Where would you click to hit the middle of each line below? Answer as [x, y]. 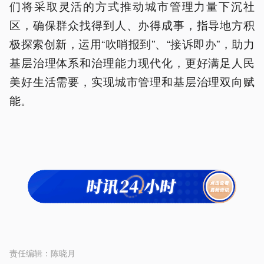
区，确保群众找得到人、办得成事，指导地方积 [132, 24]
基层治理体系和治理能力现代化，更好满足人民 [132, 62]
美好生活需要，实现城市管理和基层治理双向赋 [132, 81]
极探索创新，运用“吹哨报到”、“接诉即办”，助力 [132, 43]
